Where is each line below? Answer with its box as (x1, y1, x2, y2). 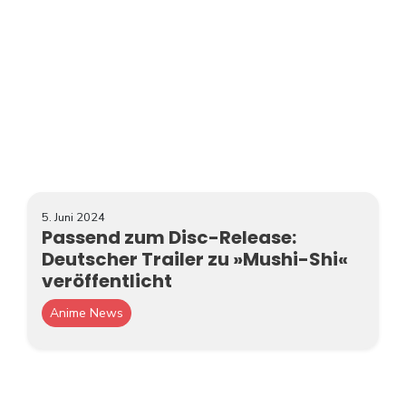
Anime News (50, 304, 123, 322)
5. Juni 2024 (42, 208, 105, 226)
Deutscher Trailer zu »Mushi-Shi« (42, 246, 348, 272)
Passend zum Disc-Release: (42, 224, 296, 250)
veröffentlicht (42, 267, 172, 294)
